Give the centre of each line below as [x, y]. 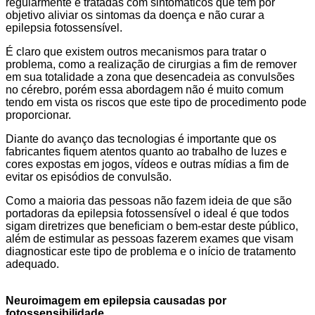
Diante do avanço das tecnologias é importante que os [141, 139]
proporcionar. [38, 115]
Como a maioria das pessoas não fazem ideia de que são [149, 200]
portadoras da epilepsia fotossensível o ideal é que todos [147, 213]
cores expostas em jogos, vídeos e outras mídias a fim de [147, 164]
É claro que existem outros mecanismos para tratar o [136, 51]
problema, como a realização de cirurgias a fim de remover [151, 64]
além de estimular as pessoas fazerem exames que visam [149, 238]
